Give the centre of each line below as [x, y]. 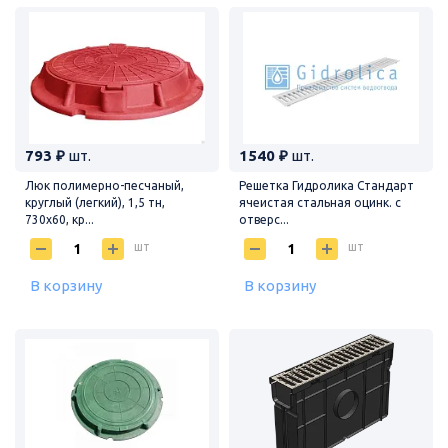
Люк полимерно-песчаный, [104, 185]
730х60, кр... [59, 219]
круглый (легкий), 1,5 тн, [95, 202]
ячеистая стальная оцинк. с [320, 202]
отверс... [264, 219]
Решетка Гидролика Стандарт [326, 185]
